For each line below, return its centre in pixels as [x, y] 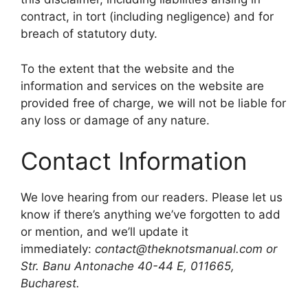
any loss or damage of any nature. [115, 120]
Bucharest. [50, 283]
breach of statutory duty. [89, 34]
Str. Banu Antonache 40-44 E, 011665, [128, 266]
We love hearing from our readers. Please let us [152, 197]
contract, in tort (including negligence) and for [147, 16]
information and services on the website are [142, 86]
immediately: [56, 249]
